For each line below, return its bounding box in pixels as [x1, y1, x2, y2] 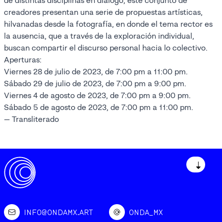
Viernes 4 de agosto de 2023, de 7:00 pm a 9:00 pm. [4, 90, 191, 100]
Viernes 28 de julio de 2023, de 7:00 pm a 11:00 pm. [4, 66, 188, 76]
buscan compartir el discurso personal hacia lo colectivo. [4, 43, 208, 53]
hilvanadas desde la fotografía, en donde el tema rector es [4, 19, 213, 29]
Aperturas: [4, 55, 42, 64]
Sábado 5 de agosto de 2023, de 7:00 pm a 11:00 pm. [4, 102, 193, 112]
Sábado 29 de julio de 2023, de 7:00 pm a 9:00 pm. [4, 78, 186, 88]
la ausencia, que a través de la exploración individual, [4, 31, 194, 41]
